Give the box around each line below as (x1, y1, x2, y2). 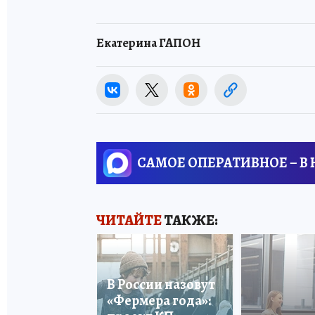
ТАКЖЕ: (162, 210, 218, 230)
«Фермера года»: (107, 290, 211, 310)
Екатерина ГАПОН (96, 34, 200, 52)
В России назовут (107, 274, 215, 294)
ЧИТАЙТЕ (96, 210, 162, 230)
